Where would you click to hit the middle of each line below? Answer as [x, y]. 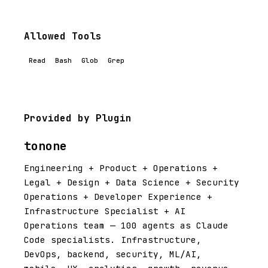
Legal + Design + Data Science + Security [132, 182]
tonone [45, 146]
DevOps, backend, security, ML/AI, [113, 254]
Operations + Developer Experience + [118, 197]
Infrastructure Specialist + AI [105, 211]
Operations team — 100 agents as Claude [126, 225]
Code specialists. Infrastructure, [113, 240]
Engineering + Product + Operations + [121, 168]
